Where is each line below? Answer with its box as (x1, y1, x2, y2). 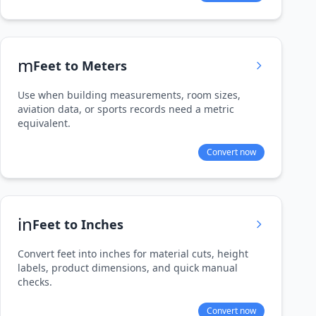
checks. (18, 275, 52, 288)
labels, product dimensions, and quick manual (18, 261, 238, 274)
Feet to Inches (32, 216, 123, 233)
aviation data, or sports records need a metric (18, 102, 234, 116)
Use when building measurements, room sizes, (18, 88, 241, 102)
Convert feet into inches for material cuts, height (18, 247, 248, 260)
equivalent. (18, 116, 71, 130)
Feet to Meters (33, 57, 127, 74)
